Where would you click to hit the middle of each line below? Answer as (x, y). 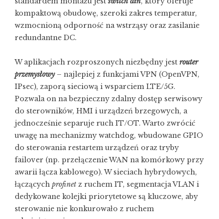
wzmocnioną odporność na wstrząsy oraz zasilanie (107, 25)
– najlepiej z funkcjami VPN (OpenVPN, (127, 74)
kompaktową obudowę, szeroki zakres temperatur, (106, 13)
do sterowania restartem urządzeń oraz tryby (97, 148)
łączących (33, 184)
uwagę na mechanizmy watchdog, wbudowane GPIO (109, 135)
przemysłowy (35, 74)
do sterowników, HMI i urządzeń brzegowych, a (101, 111)
